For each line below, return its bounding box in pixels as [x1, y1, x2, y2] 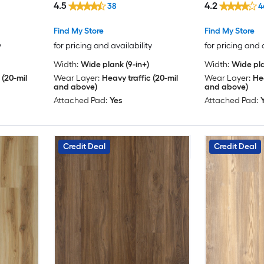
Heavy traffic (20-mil [101, 73, 178, 84]
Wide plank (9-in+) [80, 60, 149, 70]
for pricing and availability [53, 41, 152, 51]
